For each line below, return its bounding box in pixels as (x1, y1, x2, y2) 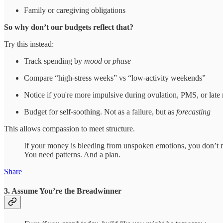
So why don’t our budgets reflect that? (4, 22, 133, 31)
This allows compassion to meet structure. (4, 124, 135, 133)
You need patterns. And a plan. (24, 150, 120, 159)
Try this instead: (4, 39, 54, 48)
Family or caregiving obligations (24, 5, 125, 14)
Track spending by (24, 56, 84, 65)
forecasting (176, 107, 211, 116)
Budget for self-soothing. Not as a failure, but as (24, 107, 176, 116)
